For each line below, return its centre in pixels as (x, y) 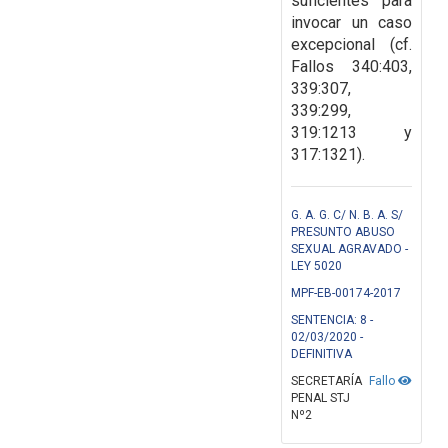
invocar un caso (351, 23)
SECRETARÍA (326, 381)
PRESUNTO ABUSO (343, 232)
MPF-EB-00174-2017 (346, 293)
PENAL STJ (320, 398)
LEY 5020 (316, 266)
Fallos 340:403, (351, 67)
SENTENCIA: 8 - (332, 320)
